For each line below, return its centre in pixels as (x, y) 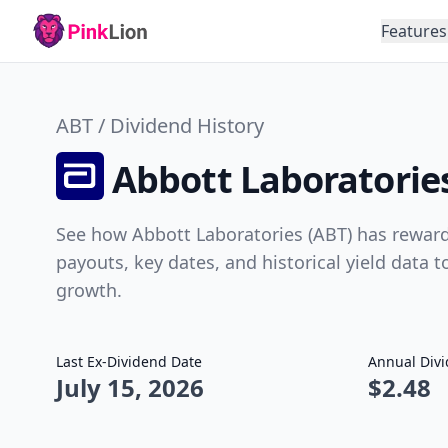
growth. (89, 290)
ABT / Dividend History (160, 125)
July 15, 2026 (130, 387)
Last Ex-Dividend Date (129, 361)
